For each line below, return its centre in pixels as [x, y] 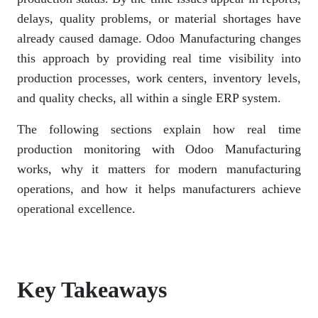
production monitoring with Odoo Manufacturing [159, 149]
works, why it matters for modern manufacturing [159, 169]
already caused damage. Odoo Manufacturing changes [159, 38]
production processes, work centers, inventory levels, [159, 78]
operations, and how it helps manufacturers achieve [159, 188]
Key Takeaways [92, 289]
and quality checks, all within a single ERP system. [149, 98]
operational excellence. [76, 208]
